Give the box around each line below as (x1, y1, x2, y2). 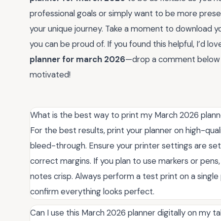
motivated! (30, 69, 71, 80)
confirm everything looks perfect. (30, 185, 154, 197)
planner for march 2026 (30, 53, 125, 65)
